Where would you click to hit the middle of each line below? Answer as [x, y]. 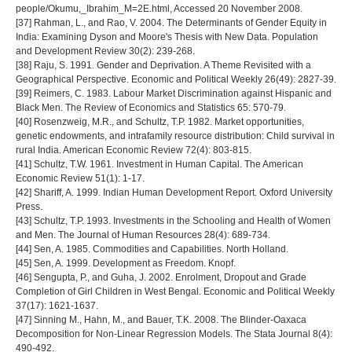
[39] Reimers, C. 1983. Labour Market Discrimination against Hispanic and [174, 93]
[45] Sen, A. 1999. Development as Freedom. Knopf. [126, 263]
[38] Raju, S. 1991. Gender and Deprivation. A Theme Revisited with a [163, 65]
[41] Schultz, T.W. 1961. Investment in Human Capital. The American [159, 164]
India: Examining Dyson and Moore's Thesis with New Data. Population [167, 37]
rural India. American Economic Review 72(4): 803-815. [134, 150]
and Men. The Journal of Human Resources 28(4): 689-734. [143, 235]
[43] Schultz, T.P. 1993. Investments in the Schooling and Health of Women [173, 220]
